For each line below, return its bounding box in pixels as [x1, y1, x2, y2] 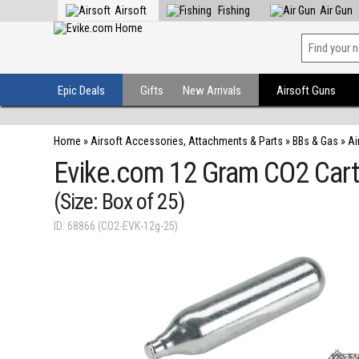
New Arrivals [183, 83, 242, 98]
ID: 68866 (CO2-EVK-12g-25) [54, 220, 179, 232]
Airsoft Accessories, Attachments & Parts [91, 135, 284, 147]
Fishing [216, 4, 251, 17]
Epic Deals [58, 83, 106, 98]
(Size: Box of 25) [54, 188, 185, 215]
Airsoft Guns [276, 83, 337, 98]
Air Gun [320, 4, 353, 17]
